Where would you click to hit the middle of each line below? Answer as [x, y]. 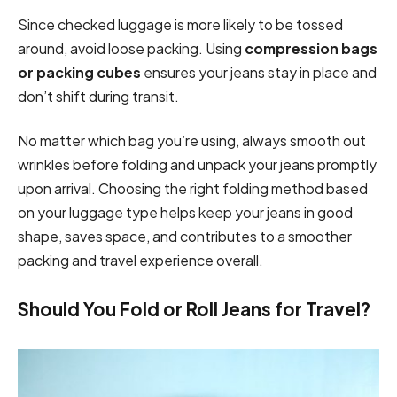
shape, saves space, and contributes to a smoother [185, 236]
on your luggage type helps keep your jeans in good [185, 212]
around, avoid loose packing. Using [131, 49]
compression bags [311, 49]
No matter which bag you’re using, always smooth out [192, 140]
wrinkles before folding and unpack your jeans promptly [197, 164]
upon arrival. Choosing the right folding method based [193, 188]
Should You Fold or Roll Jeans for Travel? [194, 310]
